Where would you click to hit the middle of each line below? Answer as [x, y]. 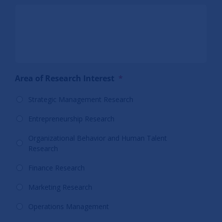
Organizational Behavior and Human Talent [98, 138]
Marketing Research [60, 187]
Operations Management [69, 206]
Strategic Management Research [81, 99]
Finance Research [57, 167]
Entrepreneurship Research [72, 118]
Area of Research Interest [65, 78]
